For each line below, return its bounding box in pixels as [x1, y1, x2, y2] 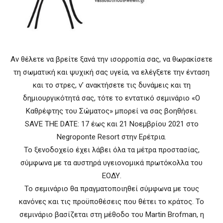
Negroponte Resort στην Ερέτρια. [57, 132, 166, 142]
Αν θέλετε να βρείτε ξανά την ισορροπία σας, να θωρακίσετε [10, 55, 213, 64]
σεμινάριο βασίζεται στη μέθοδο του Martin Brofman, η [19, 210, 204, 220]
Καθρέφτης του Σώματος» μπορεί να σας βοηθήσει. [25, 107, 198, 116]
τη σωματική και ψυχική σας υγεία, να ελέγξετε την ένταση [13, 68, 210, 77]
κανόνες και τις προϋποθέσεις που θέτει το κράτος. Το [19, 197, 204, 207]
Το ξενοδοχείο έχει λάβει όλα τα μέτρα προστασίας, [23, 145, 200, 155]
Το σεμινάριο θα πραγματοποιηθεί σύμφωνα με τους [24, 184, 199, 194]
